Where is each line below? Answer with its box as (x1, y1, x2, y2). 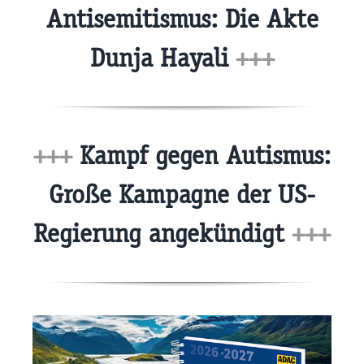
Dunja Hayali (89, 42, 236, 75)
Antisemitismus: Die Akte (45, 3, 318, 36)
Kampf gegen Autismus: (72, 139, 331, 171)
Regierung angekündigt (33, 217, 292, 249)
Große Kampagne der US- (49, 178, 315, 210)
